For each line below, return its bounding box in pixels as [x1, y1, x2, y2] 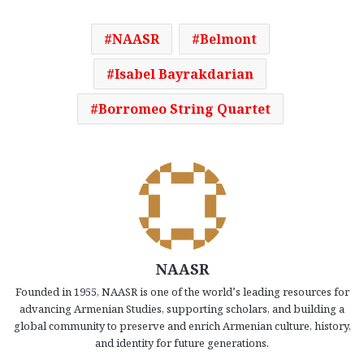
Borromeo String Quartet [97, 100, 271, 119]
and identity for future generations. [95, 336, 269, 351]
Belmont [199, 30, 257, 49]
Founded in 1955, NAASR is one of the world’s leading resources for [15, 284, 349, 300]
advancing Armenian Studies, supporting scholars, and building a [19, 301, 344, 317]
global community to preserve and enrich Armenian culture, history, [13, 318, 351, 334]
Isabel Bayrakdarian [115, 65, 253, 84]
